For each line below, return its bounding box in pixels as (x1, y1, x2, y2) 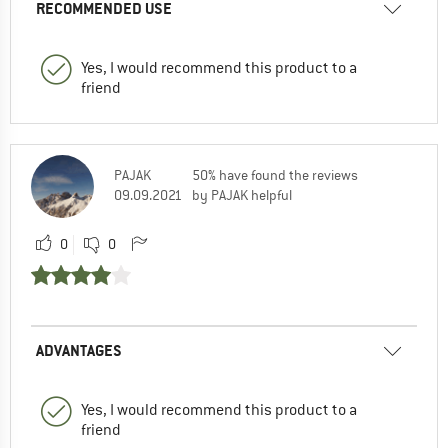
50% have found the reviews (192, 165, 358, 184)
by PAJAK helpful (192, 185, 292, 204)
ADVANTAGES (36, 339, 122, 361)
